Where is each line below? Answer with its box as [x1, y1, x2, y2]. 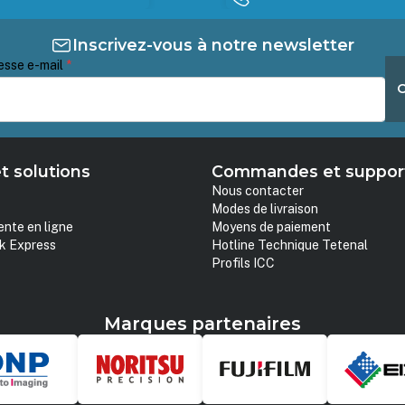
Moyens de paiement [211, 220, 331, 235]
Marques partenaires [104, 312, 301, 334]
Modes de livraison [211, 202, 318, 217]
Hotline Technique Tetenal [211, 238, 368, 253]
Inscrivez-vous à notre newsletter [72, 34, 354, 54]
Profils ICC [211, 256, 275, 271]
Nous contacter [211, 184, 304, 199]
